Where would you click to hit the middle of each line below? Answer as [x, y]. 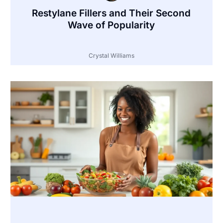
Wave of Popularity [111, 25]
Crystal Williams [111, 55]
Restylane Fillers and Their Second [111, 13]
